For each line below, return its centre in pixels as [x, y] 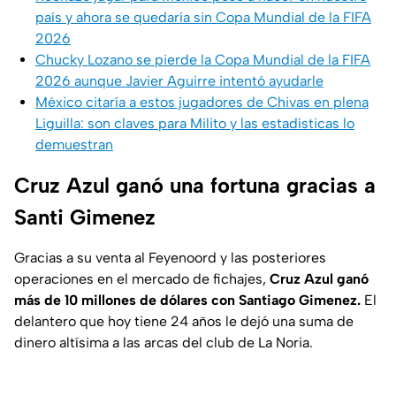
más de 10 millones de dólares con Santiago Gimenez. [187, 301]
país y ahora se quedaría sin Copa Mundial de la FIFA [203, 18]
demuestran [74, 145]
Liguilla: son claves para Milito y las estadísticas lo [195, 124]
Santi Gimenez [85, 217]
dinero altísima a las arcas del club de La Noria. [164, 343]
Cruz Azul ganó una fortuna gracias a [195, 186]
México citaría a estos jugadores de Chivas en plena [202, 103]
